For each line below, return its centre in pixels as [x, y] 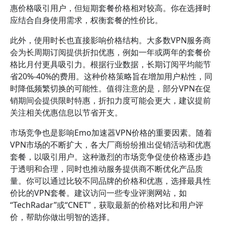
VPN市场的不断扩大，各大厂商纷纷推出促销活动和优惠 [110, 145]
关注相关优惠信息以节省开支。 [66, 113]
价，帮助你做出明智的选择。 [62, 217]
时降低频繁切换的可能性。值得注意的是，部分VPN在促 [110, 88]
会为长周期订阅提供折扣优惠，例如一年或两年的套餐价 [110, 52]
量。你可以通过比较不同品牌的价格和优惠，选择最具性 [110, 181]
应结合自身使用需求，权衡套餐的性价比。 [86, 20]
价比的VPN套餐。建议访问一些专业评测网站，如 [98, 193]
